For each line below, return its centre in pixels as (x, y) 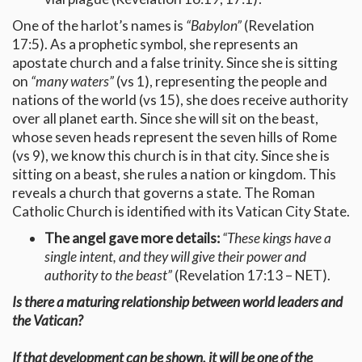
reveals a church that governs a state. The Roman (164, 193)
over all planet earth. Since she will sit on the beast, (165, 119)
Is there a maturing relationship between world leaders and (177, 302)
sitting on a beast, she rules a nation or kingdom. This (174, 175)
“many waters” (72, 82)
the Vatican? (47, 321)
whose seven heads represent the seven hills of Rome (175, 137)
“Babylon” (214, 26)
